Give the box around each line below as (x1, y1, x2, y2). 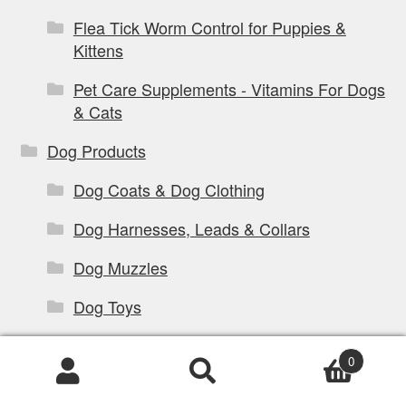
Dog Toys (72, 295, 141, 319)
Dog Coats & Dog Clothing (72, 178, 265, 202)
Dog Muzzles (72, 256, 168, 280)
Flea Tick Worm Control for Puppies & (72, 15, 346, 40)
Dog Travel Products (72, 372, 220, 397)
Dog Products (46, 139, 146, 163)
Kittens (72, 38, 123, 63)
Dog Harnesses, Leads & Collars (72, 217, 310, 241)
